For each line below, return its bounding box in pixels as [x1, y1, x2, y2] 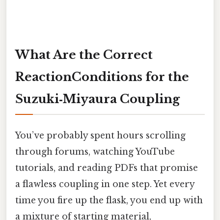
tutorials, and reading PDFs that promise [15, 162, 198, 173]
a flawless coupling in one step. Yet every [15, 178, 194, 190]
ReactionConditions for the [15, 69, 189, 84]
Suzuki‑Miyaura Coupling [15, 91, 180, 106]
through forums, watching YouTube [15, 146, 175, 157]
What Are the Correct [15, 47, 153, 62]
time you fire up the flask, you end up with [15, 194, 203, 206]
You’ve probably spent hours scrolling [15, 130, 186, 141]
